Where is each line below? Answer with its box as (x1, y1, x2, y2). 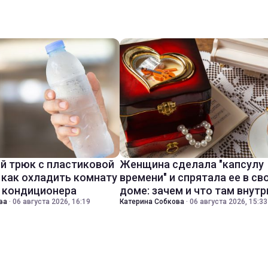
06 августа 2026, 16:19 (13, 197, 90, 206)
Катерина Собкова (120, 197, 184, 206)
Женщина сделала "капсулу (120, 158, 264, 170)
